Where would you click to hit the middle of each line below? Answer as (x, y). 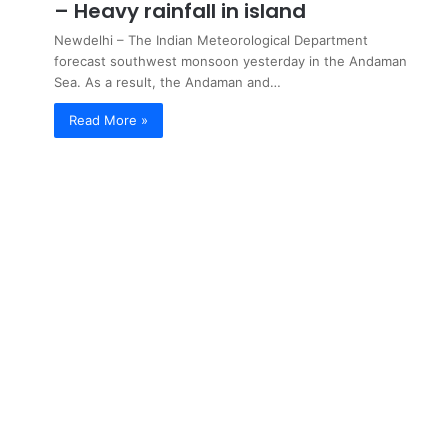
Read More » (108, 120)
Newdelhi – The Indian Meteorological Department (211, 40)
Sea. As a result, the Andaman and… (167, 82)
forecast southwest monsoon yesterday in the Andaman (230, 61)
